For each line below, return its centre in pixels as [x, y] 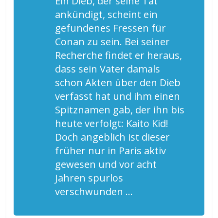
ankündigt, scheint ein [107, 14]
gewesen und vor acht [106, 164]
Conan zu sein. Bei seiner [113, 41]
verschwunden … [94, 191]
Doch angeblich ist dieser [113, 137]
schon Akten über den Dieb [118, 82]
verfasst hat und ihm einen [118, 96]
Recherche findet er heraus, [119, 55]
